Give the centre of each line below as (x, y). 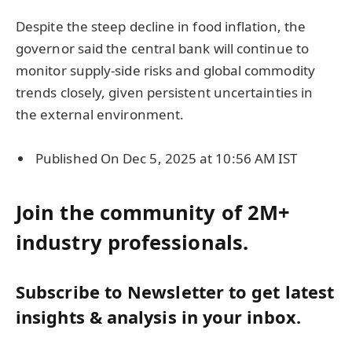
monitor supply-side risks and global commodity (165, 71)
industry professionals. (132, 242)
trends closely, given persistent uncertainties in (165, 93)
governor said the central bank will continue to (162, 49)
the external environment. (100, 115)
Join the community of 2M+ (153, 212)
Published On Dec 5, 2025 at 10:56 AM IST (167, 159)
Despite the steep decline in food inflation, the (161, 27)
